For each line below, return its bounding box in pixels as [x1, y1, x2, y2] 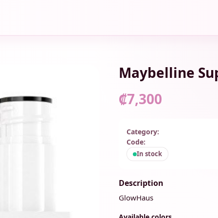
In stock [137, 149, 162, 158]
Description [119, 178, 163, 188]
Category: [127, 127, 159, 136]
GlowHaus [119, 193, 153, 202]
